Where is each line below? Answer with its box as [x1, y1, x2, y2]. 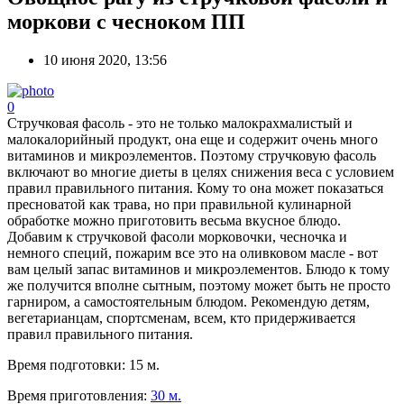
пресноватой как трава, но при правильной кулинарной [7, 196, 352, 212]
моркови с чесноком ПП [7, 9, 245, 33]
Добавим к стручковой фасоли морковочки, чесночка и [7, 228, 347, 244]
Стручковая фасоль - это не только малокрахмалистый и [7, 115, 353, 131]
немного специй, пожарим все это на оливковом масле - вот [7, 244, 378, 261]
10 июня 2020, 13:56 [43, 51, 167, 68]
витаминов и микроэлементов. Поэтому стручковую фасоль [7, 147, 376, 163]
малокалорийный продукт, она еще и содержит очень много [7, 131, 378, 147]
